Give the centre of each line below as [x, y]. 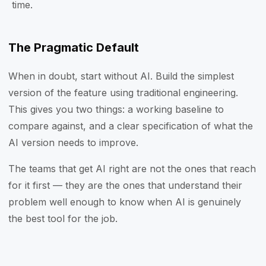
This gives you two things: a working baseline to [116, 109]
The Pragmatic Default [74, 47]
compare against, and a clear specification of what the [131, 126]
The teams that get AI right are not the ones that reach [132, 169]
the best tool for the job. [63, 218]
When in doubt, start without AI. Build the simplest [121, 76]
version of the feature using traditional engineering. [123, 93]
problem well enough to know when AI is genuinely [125, 202]
